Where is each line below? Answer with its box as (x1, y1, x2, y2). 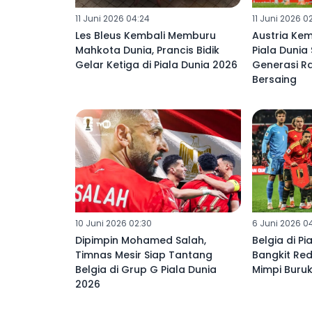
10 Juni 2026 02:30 (75, 217, 152, 230)
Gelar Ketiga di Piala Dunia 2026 (75, 57, 237, 72)
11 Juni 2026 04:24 (75, 12, 150, 24)
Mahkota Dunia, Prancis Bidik (75, 42, 219, 57)
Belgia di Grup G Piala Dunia (75, 263, 217, 277)
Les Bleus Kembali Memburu (75, 28, 216, 42)
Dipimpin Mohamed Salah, (75, 233, 206, 248)
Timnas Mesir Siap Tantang (75, 248, 212, 263)
